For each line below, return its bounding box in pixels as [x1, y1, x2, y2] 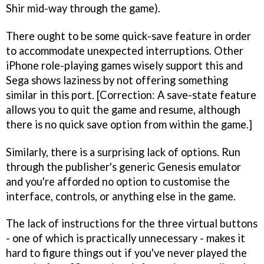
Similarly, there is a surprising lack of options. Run [6, 145, 240, 159]
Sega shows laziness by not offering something [6, 73, 228, 87]
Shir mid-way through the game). [6, 1, 160, 15]
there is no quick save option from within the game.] [6, 117, 252, 131]
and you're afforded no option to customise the [6, 174, 230, 188]
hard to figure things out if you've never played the [6, 246, 247, 260]
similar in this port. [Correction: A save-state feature [6, 88, 256, 101]
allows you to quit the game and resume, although [6, 103, 240, 116]
